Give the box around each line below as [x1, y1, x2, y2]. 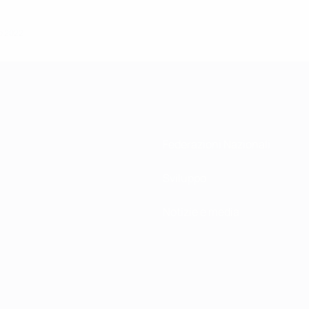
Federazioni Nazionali [163, 137, 270, 152]
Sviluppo [163, 170, 206, 186]
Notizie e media [163, 204, 239, 220]
